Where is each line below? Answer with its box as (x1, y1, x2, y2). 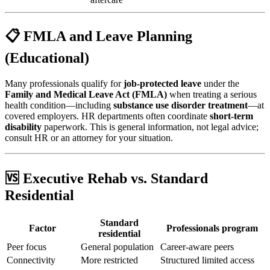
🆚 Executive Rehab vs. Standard (5, 170, 208, 186)
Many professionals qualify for (5, 78, 124, 89)
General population (81, 241, 154, 252)
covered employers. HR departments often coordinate (5, 110, 210, 121)
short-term (210, 110, 253, 121)
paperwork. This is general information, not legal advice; (42, 121, 259, 132)
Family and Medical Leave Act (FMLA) (5, 89, 167, 99)
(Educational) (5, 49, 89, 66)
